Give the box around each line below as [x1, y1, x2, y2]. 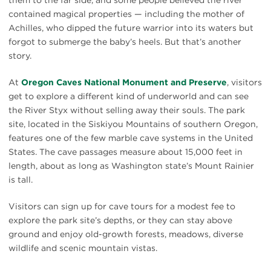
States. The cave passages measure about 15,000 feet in [8, 146, 243, 157]
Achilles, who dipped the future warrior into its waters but [8, 22, 253, 33]
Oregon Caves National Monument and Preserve [21, 77, 227, 87]
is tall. [8, 174, 33, 184]
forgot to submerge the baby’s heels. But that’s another [8, 36, 241, 47]
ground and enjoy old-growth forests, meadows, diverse [8, 229, 243, 239]
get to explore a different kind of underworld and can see [8, 91, 249, 101]
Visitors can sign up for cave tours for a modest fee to [8, 201, 235, 211]
